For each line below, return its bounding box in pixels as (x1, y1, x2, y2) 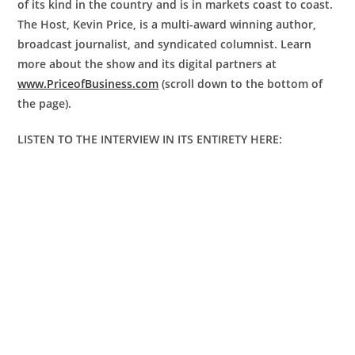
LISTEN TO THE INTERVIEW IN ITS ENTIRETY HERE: (17, 132, 283, 147)
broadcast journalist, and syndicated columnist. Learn (17, 36, 312, 52)
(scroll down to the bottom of (158, 76, 323, 92)
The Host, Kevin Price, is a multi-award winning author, (17, 17, 317, 32)
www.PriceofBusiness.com (17, 76, 159, 92)
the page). (17, 96, 72, 112)
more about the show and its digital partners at (17, 56, 277, 72)
